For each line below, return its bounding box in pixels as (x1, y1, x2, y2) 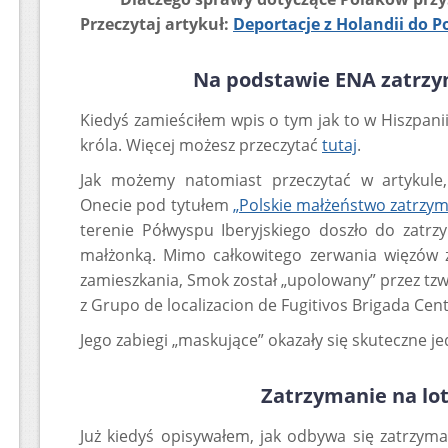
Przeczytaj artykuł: (80, 13, 233, 35)
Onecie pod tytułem (80, 194, 233, 216)
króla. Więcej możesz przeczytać (80, 134, 322, 156)
